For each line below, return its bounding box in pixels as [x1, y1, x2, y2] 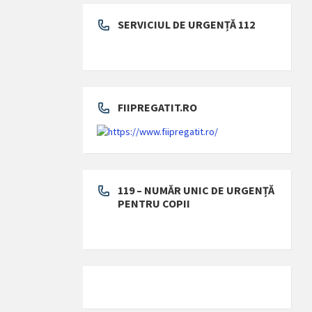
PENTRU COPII [118, 196, 191, 210]
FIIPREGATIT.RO [118, 100, 198, 114]
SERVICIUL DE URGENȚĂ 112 [118, 17, 256, 31]
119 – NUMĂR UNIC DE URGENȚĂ [118, 182, 275, 197]
